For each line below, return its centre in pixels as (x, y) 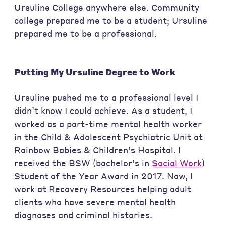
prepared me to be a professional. (85, 33)
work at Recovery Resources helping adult (103, 189)
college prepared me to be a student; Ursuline (111, 20)
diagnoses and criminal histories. (83, 215)
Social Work (177, 163)
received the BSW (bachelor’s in (83, 163)
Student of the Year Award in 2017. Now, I (103, 176)
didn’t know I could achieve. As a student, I (103, 110)
